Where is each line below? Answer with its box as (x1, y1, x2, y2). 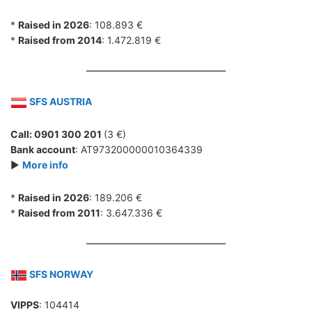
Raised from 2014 (18, 34, 102, 46)
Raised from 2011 (18, 207, 100, 219)
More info (22, 159, 68, 171)
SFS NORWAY (27, 268, 93, 280)
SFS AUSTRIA (27, 95, 92, 107)
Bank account (10, 143, 75, 155)
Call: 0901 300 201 (10, 128, 104, 140)
